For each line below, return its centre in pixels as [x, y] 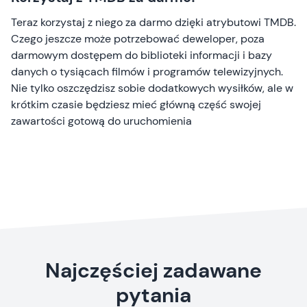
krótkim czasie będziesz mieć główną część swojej [136, 104]
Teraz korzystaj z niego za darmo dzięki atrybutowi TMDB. [153, 22]
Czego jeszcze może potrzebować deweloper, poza [138, 38]
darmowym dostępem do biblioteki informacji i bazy [142, 55]
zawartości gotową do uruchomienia [101, 121]
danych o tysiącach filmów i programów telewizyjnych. [147, 71]
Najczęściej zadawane [153, 270]
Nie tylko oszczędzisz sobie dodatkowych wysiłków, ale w [152, 88]
